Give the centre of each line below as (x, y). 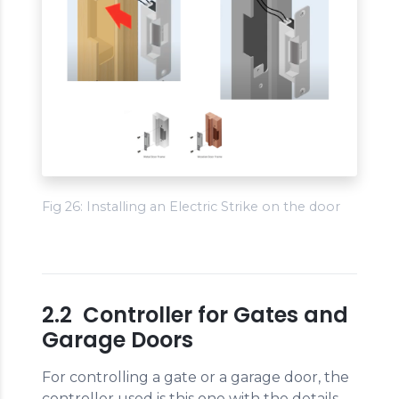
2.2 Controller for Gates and (195, 315)
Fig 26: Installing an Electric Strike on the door (191, 207)
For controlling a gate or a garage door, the (195, 378)
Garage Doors (118, 340)
